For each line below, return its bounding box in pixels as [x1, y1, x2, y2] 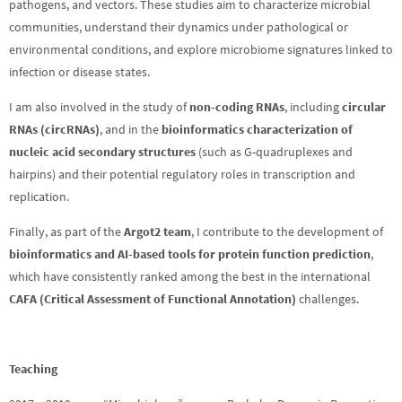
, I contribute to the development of [191, 223, 383, 240]
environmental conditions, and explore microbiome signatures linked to [9, 41, 393, 57]
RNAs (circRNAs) [9, 121, 100, 137]
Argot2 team [124, 223, 191, 240]
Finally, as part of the [9, 223, 124, 240]
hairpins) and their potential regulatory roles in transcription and [9, 166, 355, 182]
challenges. [296, 291, 359, 307]
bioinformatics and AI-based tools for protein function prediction [9, 246, 371, 262]
